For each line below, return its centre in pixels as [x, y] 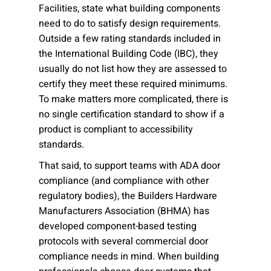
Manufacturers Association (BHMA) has [124, 211]
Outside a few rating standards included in [130, 39]
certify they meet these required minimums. [133, 84]
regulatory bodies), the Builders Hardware [128, 196]
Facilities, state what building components [129, 8]
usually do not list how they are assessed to [133, 69]
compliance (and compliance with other [124, 181]
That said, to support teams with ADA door [129, 166]
